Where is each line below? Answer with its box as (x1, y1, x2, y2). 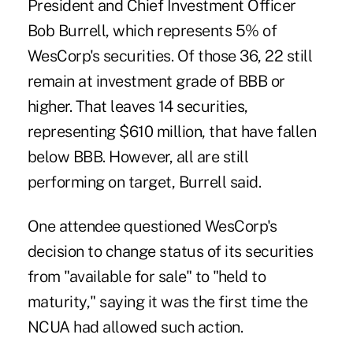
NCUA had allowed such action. (27, 317, 243, 336)
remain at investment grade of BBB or (27, 71, 285, 91)
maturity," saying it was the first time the (27, 292, 308, 311)
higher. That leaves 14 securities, (27, 96, 248, 116)
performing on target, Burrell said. (27, 172, 262, 191)
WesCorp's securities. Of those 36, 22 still (27, 46, 313, 65)
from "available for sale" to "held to (27, 266, 266, 286)
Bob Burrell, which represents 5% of (27, 20, 277, 40)
